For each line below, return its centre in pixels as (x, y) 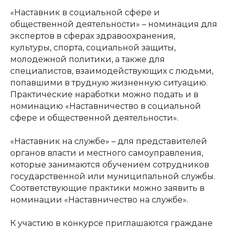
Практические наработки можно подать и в (104, 94)
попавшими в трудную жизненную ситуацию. (109, 82)
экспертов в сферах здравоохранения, (93, 36)
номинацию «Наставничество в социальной (106, 106)
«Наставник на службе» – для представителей (109, 141)
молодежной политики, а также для (88, 59)
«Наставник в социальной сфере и (85, 12)
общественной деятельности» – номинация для (114, 24)
